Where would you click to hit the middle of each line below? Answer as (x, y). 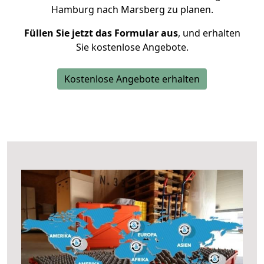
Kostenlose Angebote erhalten (132, 79)
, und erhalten (209, 33)
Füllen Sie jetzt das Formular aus (101, 33)
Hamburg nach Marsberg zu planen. (132, 9)
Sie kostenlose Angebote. (132, 47)
